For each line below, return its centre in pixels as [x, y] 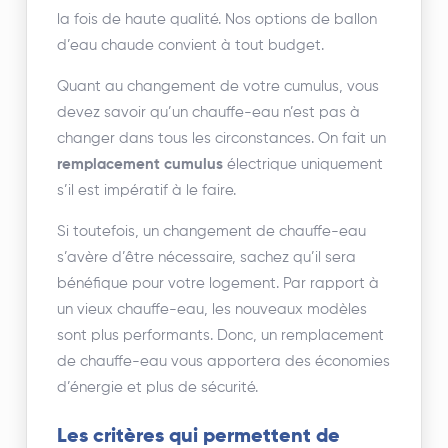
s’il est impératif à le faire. [147, 190]
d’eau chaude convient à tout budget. [191, 45]
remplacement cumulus [140, 164]
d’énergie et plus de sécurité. [158, 387]
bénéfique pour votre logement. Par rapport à [218, 283]
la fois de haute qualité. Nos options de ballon [217, 19]
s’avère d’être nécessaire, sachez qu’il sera [207, 257]
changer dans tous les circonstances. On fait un [222, 138]
